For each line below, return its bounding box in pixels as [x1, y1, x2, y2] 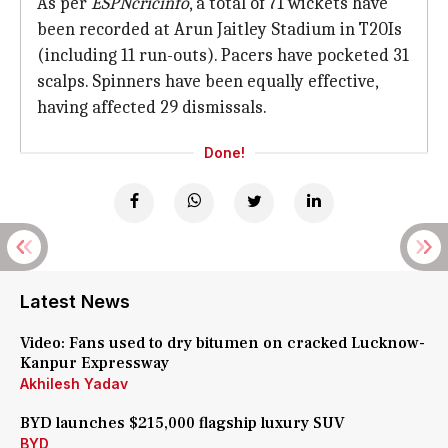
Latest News [20, 291, 130, 312]
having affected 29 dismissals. [37, 97, 267, 118]
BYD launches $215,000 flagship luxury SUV [20, 413, 345, 433]
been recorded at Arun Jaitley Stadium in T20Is [37, 19, 402, 40]
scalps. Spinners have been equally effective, [37, 71, 378, 92]
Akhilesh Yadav [20, 375, 128, 392]
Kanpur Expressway [20, 353, 169, 373]
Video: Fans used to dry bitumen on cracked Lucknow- [20, 333, 425, 353]
